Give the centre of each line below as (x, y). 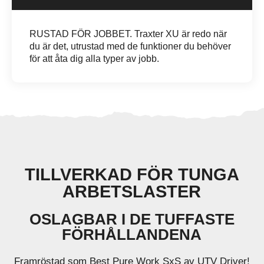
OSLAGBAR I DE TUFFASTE (132, 220)
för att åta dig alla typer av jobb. (94, 59)
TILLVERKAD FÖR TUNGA (132, 174)
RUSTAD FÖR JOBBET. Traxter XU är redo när (128, 34)
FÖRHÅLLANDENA (132, 235)
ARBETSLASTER (132, 192)
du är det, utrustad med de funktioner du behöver (130, 47)
